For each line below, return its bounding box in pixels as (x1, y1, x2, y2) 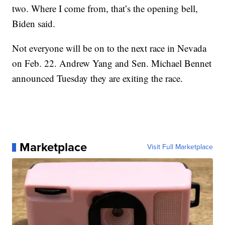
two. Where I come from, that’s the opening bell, (12, 2, 198, 15)
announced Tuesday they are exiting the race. (12, 72, 183, 85)
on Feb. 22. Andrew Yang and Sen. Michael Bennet (12, 57, 212, 70)
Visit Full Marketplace (147, 142, 213, 153)
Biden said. (12, 17, 56, 30)
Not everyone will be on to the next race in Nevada (12, 42, 207, 55)
